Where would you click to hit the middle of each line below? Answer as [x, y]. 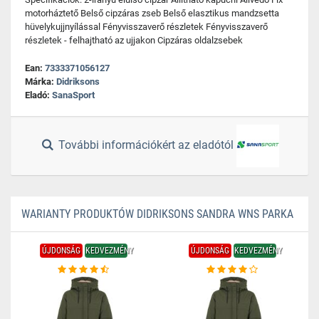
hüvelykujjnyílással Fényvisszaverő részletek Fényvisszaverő [146, 27]
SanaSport [73, 95]
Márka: [41, 82]
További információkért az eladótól [146, 145]
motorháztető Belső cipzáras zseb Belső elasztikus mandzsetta [152, 13]
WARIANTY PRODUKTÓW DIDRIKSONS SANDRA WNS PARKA [157, 214]
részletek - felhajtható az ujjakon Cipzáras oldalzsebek [134, 40]
